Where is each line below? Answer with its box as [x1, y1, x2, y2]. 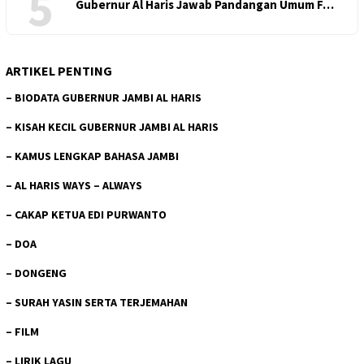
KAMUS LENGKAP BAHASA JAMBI [15, 149, 179, 163]
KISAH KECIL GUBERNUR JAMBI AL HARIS [15, 119, 219, 134]
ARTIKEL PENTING [6, 63, 112, 79]
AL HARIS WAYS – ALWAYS [15, 178, 142, 193]
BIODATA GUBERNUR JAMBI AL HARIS [15, 90, 201, 105]
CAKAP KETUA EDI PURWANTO [15, 207, 167, 222]
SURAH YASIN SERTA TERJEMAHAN [15, 295, 188, 310]
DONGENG [15, 266, 67, 280]
